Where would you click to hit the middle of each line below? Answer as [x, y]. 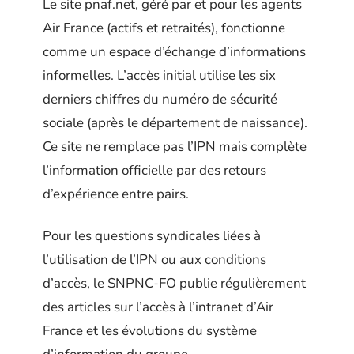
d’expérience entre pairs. [116, 194]
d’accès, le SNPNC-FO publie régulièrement [174, 283]
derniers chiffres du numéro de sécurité [160, 100]
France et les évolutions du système [150, 330]
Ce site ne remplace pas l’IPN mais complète [175, 147]
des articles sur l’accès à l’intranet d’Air [158, 307]
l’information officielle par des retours [154, 171]
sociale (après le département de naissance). [175, 123]
